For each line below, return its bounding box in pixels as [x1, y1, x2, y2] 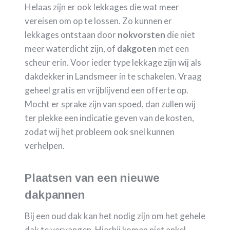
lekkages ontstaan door [25, 29, 118, 40]
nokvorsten [118, 29, 165, 40]
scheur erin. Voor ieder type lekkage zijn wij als [25, 56, 201, 68]
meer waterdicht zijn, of [25, 43, 117, 54]
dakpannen [25, 188, 85, 201]
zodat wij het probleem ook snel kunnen [25, 126, 175, 137]
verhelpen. [25, 140, 65, 151]
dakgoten [117, 43, 157, 54]
